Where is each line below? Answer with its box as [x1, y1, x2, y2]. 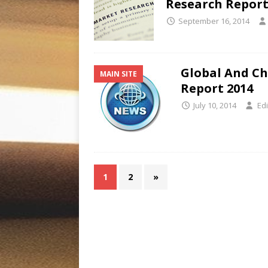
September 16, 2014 [178, 15, 250, 26]
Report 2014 [181, 80, 253, 96]
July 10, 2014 [193, 99, 237, 111]
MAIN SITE [100, 68, 137, 79]
